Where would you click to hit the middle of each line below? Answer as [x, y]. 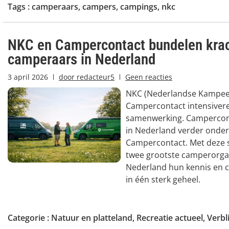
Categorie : [29, 217]
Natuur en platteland [92, 217]
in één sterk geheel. [163, 179]
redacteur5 [95, 77]
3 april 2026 [28, 77]
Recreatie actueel [170, 217]
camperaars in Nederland [82, 59]
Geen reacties [149, 77]
